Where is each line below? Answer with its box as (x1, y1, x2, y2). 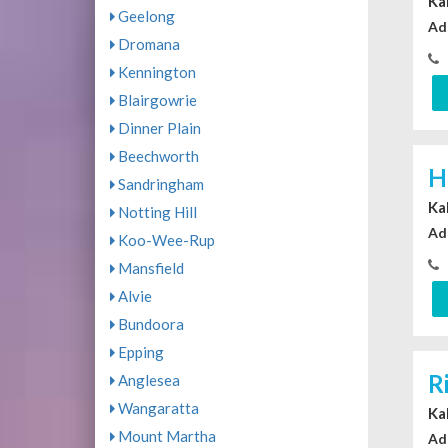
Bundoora (114, 315, 184, 334)
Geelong (114, 7, 175, 26)
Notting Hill (114, 203, 197, 222)
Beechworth (114, 147, 199, 166)
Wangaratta (114, 399, 199, 418)
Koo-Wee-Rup (114, 231, 215, 250)
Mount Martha (114, 427, 216, 446)
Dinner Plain (114, 119, 201, 138)
